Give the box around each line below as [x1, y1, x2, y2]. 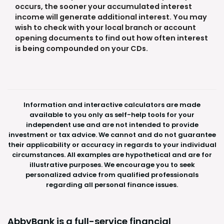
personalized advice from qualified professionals [25, 169, 198, 179]
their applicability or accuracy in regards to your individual [7, 139, 216, 149]
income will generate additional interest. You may [15, 12, 207, 22]
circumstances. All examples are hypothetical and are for [12, 149, 212, 159]
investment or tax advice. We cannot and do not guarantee [8, 129, 216, 139]
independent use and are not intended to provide [25, 119, 198, 129]
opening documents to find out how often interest [15, 33, 208, 43]
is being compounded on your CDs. [15, 43, 148, 54]
